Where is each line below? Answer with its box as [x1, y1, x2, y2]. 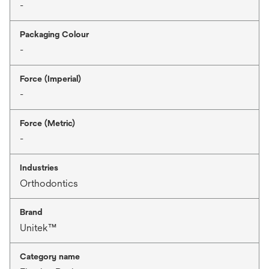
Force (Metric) [20, 118, 75, 128]
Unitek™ [20, 222, 56, 234]
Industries [20, 163, 58, 172]
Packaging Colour [20, 29, 89, 39]
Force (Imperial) [20, 74, 81, 83]
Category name [20, 252, 80, 261]
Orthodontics [20, 178, 78, 189]
